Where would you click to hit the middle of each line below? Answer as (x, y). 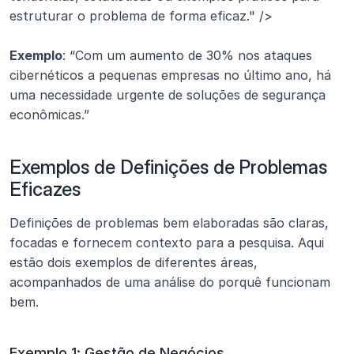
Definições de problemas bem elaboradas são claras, (169, 222)
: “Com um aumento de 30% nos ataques (187, 55)
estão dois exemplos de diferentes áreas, (134, 262)
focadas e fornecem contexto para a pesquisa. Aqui (167, 242)
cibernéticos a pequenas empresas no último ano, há (170, 75)
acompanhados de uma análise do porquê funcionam (170, 282)
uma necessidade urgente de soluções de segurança (168, 94)
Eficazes (45, 189)
